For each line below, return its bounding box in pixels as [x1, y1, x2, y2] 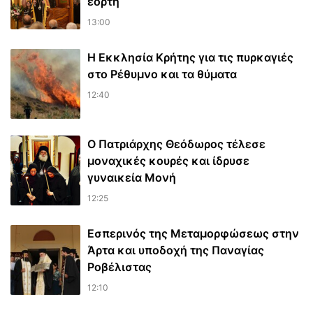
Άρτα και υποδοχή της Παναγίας [87, 243, 264, 258]
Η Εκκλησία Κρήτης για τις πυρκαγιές [87, 50, 293, 65]
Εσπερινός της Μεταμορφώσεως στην [87, 226, 299, 241]
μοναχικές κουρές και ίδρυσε [87, 154, 249, 168]
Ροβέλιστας [87, 260, 152, 275]
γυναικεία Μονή [87, 170, 176, 185]
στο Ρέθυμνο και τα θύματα [87, 67, 237, 82]
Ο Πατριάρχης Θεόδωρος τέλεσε [87, 137, 265, 152]
